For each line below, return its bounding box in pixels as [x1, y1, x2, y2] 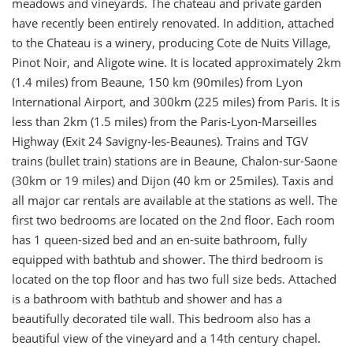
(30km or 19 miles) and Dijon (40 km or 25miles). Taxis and [12, 173, 333, 188]
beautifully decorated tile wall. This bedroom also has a [12, 310, 310, 326]
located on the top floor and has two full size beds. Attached [12, 271, 336, 287]
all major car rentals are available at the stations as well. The [12, 192, 337, 208]
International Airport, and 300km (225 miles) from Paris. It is [12, 94, 340, 110]
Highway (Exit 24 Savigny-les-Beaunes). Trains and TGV [12, 133, 308, 149]
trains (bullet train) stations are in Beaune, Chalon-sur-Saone [12, 153, 337, 169]
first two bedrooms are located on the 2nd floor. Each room [12, 212, 335, 228]
